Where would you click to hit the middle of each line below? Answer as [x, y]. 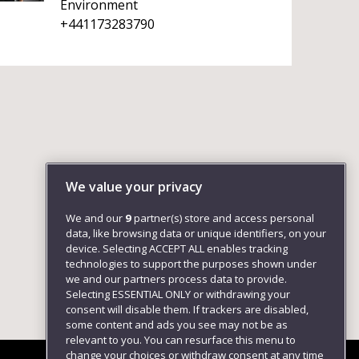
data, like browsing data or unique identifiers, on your [196, 234]
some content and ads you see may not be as [177, 325]
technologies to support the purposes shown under [191, 264]
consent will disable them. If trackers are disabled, [187, 310]
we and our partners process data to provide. [176, 279]
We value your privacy [134, 187]
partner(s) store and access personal [223, 218]
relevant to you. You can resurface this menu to [181, 340]
